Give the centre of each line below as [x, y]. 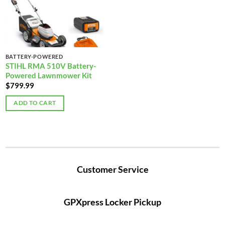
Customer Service [113, 169]
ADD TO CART [35, 103]
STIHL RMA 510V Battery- [50, 66]
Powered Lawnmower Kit [48, 75]
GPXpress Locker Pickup [113, 202]
